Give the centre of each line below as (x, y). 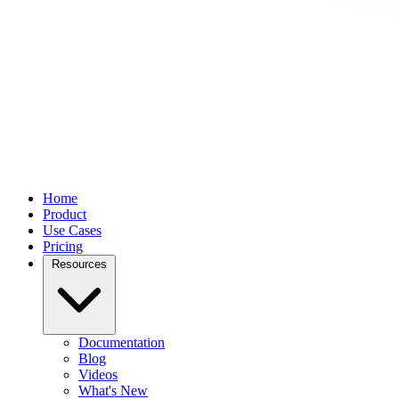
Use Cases (72, 230)
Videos (98, 375)
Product (65, 214)
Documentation (122, 342)
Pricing (63, 246)
